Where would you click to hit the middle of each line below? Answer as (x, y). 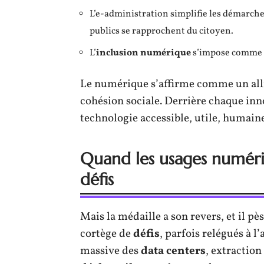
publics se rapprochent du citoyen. (161, 31)
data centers (173, 251)
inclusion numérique (143, 53)
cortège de (107, 234)
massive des (110, 251)
